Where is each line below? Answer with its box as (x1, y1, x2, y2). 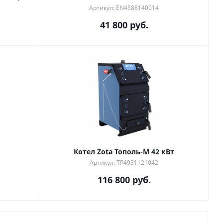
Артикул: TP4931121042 (90, 158, 158, 167)
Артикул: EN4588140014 (89, 3, 159, 12)
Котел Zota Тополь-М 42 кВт (74, 147, 174, 156)
